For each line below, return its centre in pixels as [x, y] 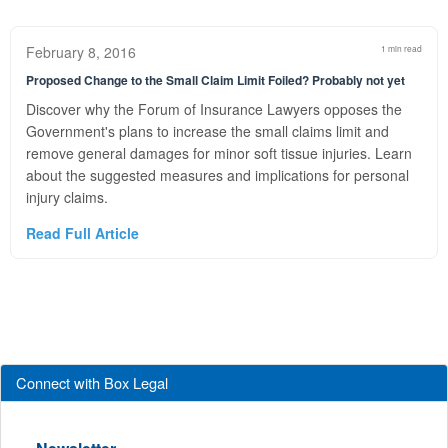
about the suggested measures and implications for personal [217, 175]
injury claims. [67, 197]
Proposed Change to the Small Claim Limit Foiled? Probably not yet [215, 80]
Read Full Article [82, 233]
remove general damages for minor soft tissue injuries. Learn [219, 153]
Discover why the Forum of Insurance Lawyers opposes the [214, 109]
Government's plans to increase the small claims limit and [207, 131]
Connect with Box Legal [92, 382]
